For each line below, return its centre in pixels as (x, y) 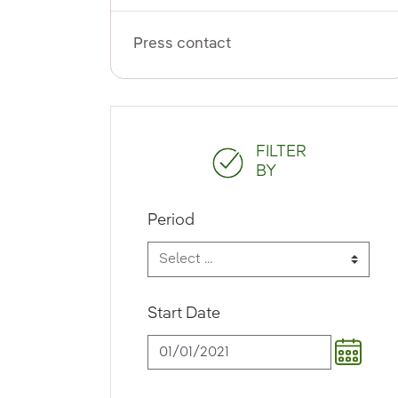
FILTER (282, 152)
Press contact (182, 44)
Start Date (183, 314)
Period (171, 221)
